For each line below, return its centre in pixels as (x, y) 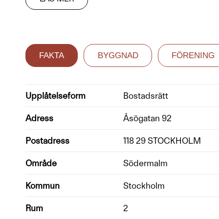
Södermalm (145, 163)
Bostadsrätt (146, 95)
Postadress (47, 140)
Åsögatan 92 (147, 118)
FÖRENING (193, 56)
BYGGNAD (118, 56)
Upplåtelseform (55, 95)
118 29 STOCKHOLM (162, 140)
